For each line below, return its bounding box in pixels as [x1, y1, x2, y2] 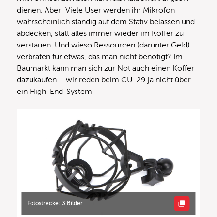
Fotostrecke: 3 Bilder [27, 200, 83, 207]
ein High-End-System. [17, 87, 94, 96]
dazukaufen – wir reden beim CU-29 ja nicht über [17, 76, 191, 85]
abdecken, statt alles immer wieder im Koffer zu [17, 29, 184, 38]
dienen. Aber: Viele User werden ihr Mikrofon [17, 6, 175, 15]
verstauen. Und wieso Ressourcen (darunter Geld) [17, 41, 190, 50]
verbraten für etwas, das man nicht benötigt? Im [17, 52, 183, 62]
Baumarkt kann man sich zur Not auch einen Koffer [17, 64, 194, 73]
